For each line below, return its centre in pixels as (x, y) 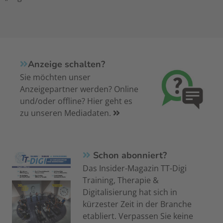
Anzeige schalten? (67, 64)
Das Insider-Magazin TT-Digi (135, 168)
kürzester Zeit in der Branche (137, 204)
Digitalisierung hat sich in (130, 192)
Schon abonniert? (129, 156)
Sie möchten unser (56, 77)
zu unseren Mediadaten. (67, 113)
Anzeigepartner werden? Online (79, 89)
